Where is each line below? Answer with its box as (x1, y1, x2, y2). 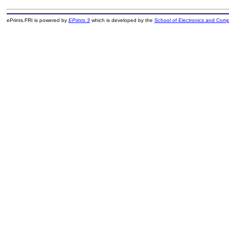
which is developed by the (89, 17, 154, 24)
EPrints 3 (68, 17, 90, 24)
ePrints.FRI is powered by (6, 17, 68, 24)
